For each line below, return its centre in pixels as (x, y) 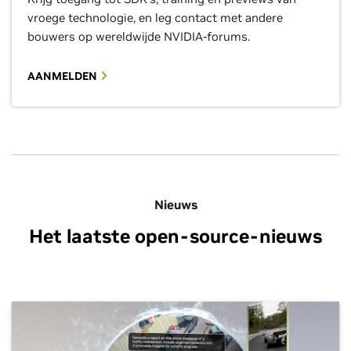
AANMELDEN (64, 76)
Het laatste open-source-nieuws (175, 236)
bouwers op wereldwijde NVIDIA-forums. (139, 36)
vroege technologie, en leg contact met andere (155, 18)
